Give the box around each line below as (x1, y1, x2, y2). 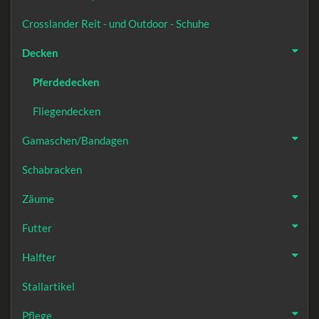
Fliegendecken (33, 105, 100, 118)
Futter (22, 221, 52, 235)
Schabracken (22, 163, 82, 177)
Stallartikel (22, 280, 75, 293)
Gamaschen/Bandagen (22, 134, 128, 147)
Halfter (22, 251, 56, 264)
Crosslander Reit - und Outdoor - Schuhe (22, 17, 209, 31)
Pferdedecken (33, 75, 100, 89)
